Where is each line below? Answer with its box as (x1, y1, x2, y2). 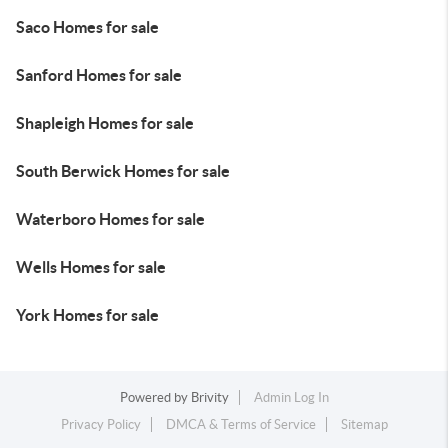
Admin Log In (253, 390, 329, 405)
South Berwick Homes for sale (16, 162, 230, 180)
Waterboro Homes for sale (16, 210, 205, 228)
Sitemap (340, 417, 388, 432)
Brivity (190, 390, 229, 405)
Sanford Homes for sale (16, 66, 182, 84)
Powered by (119, 390, 191, 405)
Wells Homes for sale (16, 258, 166, 276)
